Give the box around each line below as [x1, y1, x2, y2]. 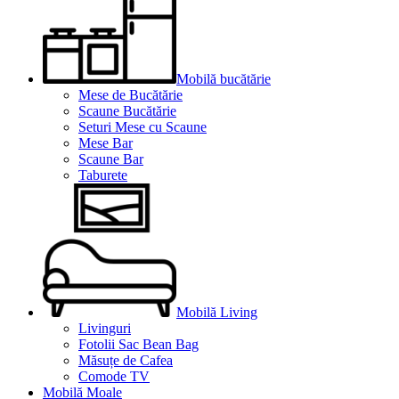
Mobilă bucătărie [176, 70, 271, 86]
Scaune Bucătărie [78, 102, 176, 118]
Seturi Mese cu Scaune [78, 118, 207, 134]
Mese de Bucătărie [78, 86, 183, 102]
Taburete [78, 167, 127, 183]
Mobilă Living [176, 304, 257, 320]
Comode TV [78, 368, 150, 384]
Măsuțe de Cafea [78, 352, 173, 368]
